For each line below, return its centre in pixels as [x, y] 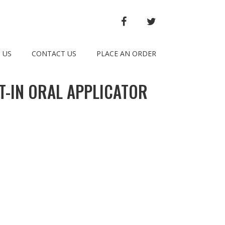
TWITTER [173, 20]
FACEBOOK [146, 20]
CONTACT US [54, 53]
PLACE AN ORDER [126, 53]
